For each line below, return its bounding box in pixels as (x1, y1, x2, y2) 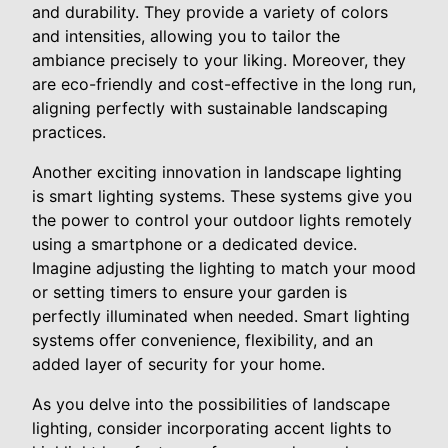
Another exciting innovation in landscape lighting (32, 161, 402, 182)
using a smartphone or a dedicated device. (32, 233, 357, 254)
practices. (32, 121, 106, 142)
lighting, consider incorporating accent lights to (32, 417, 392, 438)
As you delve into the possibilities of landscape (32, 393, 390, 414)
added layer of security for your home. (32, 353, 325, 374)
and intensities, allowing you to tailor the (32, 25, 340, 46)
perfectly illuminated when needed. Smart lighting (32, 305, 410, 326)
